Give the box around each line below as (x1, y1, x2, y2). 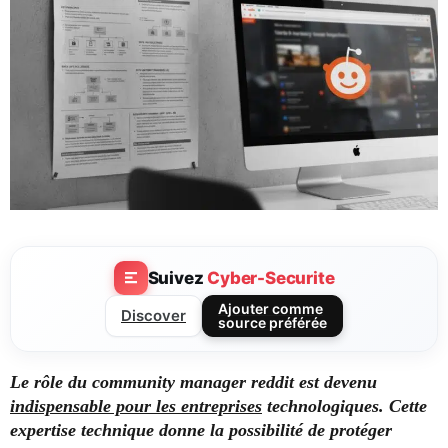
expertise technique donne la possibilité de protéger (10, 420, 392, 441)
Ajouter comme (218, 300, 323, 318)
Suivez (147, 267, 208, 288)
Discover (121, 306, 186, 326)
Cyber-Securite (207, 267, 335, 288)
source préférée (218, 314, 327, 332)
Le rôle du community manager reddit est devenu (10, 372, 377, 393)
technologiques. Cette (262, 396, 427, 417)
